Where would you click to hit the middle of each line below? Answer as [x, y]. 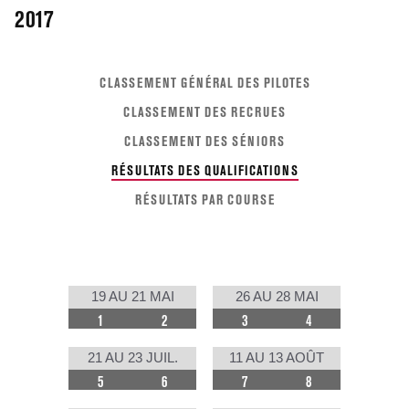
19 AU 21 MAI [132, 297]
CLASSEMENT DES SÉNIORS [204, 142]
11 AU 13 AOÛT [277, 358]
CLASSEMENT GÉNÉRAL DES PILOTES [204, 83]
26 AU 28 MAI [277, 297]
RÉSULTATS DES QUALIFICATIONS [204, 171]
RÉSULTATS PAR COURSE [204, 200]
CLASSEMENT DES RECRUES [204, 112]
